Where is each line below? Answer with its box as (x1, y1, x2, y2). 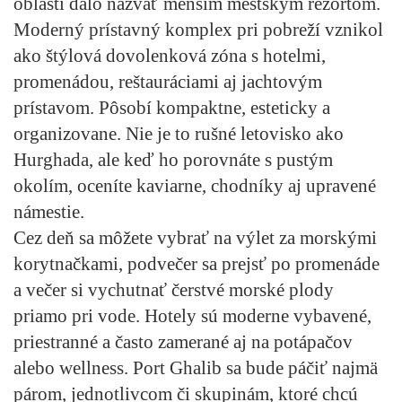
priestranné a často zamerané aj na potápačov (13, 330, 353, 353)
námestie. (13, 200, 84, 223)
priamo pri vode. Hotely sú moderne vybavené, (13, 304, 371, 327)
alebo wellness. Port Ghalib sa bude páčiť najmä (13, 356, 378, 379)
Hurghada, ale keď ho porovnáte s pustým (13, 148, 333, 170)
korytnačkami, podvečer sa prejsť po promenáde (13, 252, 380, 275)
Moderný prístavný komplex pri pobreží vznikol (13, 18, 383, 40)
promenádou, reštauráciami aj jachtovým (13, 70, 322, 92)
